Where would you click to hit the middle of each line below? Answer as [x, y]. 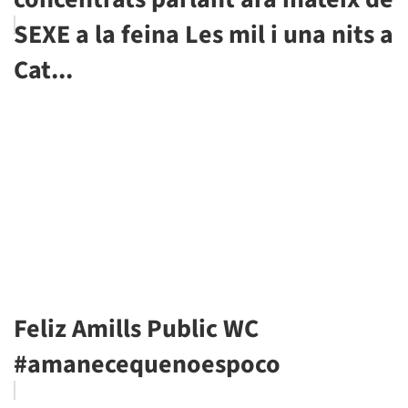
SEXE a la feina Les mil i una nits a [204, 35]
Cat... [43, 70]
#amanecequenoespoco [147, 364]
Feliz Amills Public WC [136, 329]
